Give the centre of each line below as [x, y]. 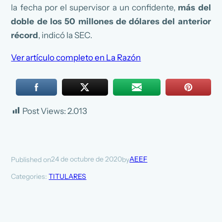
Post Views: [44, 111]
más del [194, 7]
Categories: [30, 176]
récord [25, 35]
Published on [31, 159]
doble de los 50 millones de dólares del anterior [111, 21]
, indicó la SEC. [65, 35]
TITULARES [68, 176]
